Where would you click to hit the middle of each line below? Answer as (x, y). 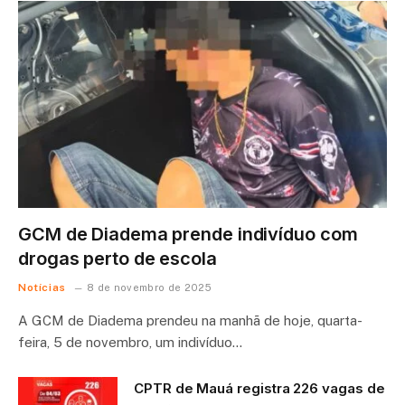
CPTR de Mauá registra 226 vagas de (259, 389)
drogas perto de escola (118, 259)
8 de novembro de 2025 (150, 288)
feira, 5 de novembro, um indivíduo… (130, 343)
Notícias (42, 288)
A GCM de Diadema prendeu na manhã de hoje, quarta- (190, 321)
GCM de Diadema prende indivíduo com (188, 235)
